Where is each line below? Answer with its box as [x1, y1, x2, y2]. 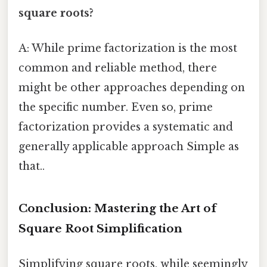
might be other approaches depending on [18, 81, 245, 95]
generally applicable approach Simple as [18, 140, 239, 154]
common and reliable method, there [18, 61, 217, 75]
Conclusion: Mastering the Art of [18, 201, 216, 216]
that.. [18, 160, 45, 173]
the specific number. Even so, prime [18, 101, 213, 114]
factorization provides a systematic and [18, 120, 233, 134]
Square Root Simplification [18, 222, 182, 236]
